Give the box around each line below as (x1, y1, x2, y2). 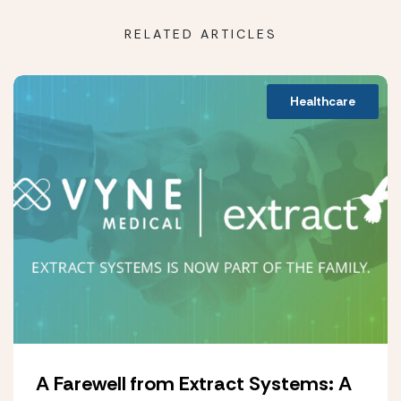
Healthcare (290, 93, 355, 109)
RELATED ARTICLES (124, 26, 277, 42)
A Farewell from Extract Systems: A (36, 371, 352, 397)
